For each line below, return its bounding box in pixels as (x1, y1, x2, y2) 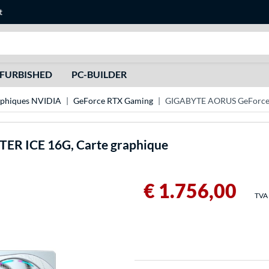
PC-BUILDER (71, 68, 127, 80)
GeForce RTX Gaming (73, 95, 153, 106)
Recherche (139, 32, 183, 44)
